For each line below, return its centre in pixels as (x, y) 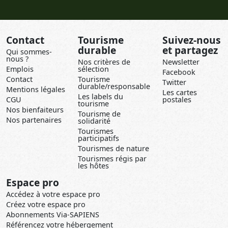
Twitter (174, 82)
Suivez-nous (192, 40)
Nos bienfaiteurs (35, 110)
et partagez (190, 50)
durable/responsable (114, 87)
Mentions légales (36, 90)
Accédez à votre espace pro (53, 194)
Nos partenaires (34, 120)
